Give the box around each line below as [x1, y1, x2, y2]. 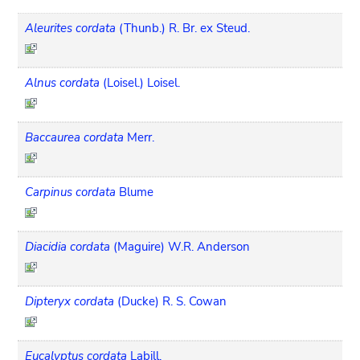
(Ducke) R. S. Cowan [117, 292, 227, 309]
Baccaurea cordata [25, 129, 125, 145]
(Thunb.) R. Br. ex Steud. [119, 19, 251, 36]
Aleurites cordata [25, 19, 117, 36]
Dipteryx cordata [25, 292, 115, 309]
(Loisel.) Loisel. [103, 74, 181, 91]
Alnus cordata [25, 74, 100, 91]
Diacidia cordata [25, 238, 111, 255]
